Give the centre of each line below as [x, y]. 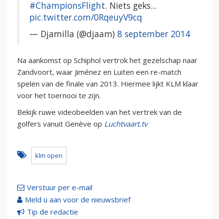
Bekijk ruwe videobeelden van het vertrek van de [99, 112]
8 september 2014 [154, 33]
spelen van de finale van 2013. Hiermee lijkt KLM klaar [108, 83]
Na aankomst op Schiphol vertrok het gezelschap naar [107, 60]
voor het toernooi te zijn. [59, 95]
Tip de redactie [53, 211]
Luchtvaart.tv [126, 123]
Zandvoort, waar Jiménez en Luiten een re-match [99, 72]
